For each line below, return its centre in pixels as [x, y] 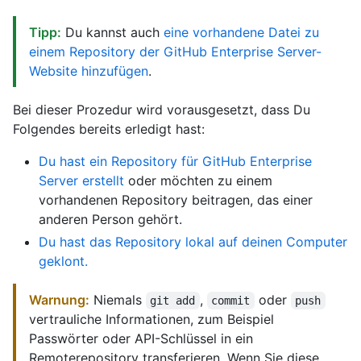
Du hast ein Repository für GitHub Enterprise [175, 161]
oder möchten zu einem [198, 180]
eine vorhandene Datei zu [241, 32]
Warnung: [59, 299]
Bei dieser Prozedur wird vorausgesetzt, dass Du [162, 109]
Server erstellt [81, 180]
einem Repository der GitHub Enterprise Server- [175, 51]
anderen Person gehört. [110, 219]
